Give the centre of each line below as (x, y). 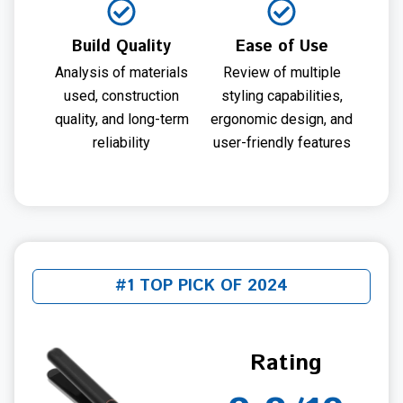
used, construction (121, 95)
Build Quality (121, 46)
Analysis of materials (121, 72)
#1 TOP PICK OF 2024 (201, 287)
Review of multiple (282, 72)
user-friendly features (282, 142)
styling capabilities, (282, 95)
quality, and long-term (121, 119)
